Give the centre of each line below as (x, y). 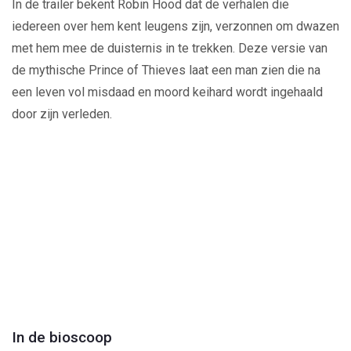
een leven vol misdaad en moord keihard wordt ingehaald (167, 92)
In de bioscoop (62, 337)
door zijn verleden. (62, 114)
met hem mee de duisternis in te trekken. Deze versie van (170, 48)
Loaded (152, 328)
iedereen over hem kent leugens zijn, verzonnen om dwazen (175, 26)
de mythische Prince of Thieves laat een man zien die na (166, 70)
